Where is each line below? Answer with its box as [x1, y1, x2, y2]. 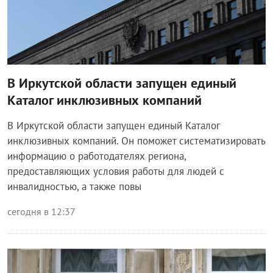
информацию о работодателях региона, [7, 149, 186, 163]
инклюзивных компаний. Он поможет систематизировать [7, 133, 265, 147]
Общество [19, 258, 59, 271]
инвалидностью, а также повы [7, 179, 141, 193]
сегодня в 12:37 [7, 205, 76, 218]
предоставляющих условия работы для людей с [7, 164, 224, 178]
